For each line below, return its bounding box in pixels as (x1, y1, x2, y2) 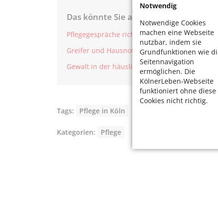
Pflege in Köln (79, 106, 125, 116)
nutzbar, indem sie (140, 37, 201, 47)
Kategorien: (57, 127, 95, 137)
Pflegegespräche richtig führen (67, 30, 167, 39)
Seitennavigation (140, 56, 194, 66)
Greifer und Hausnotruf (67, 46, 144, 55)
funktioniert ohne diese (140, 86, 216, 95)
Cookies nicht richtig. (140, 95, 208, 105)
